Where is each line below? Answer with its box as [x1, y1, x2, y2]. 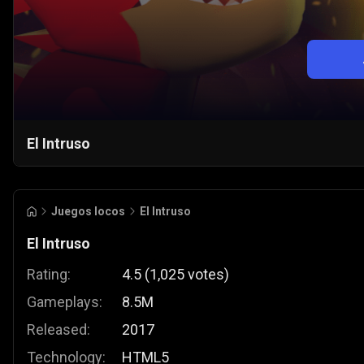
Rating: [27, 266, 71, 284]
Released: [27, 321, 90, 339]
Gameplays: [27, 293, 102, 311]
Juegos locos [51, 205, 125, 219]
